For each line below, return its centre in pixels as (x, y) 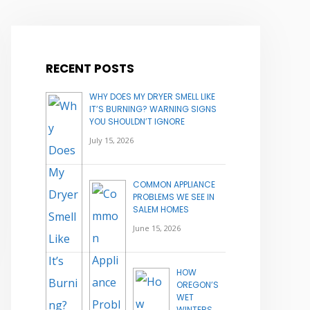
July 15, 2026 (111, 140)
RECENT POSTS (90, 69)
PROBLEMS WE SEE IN (174, 197)
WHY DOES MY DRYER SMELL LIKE (152, 97)
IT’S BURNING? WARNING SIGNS (153, 109)
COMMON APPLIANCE (174, 185)
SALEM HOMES (161, 210)
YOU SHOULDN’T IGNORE (137, 122)
